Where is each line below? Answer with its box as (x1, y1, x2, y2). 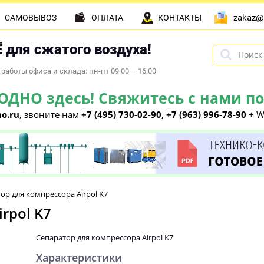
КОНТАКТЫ (158, 13, 202, 22)
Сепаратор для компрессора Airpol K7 (36, 232, 173, 243)
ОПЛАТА (91, 13, 123, 22)
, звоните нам (19, 108, 81, 120)
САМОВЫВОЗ (5, 13, 57, 22)
